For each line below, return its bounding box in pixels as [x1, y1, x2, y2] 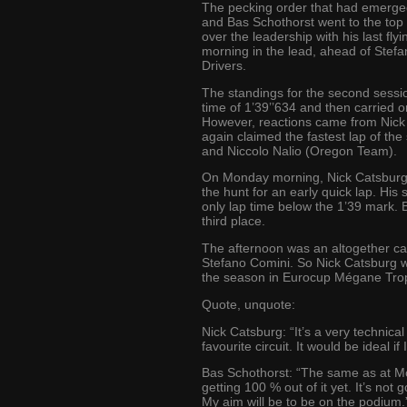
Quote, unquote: [202, 297, 295, 312]
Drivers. [202, 58, 246, 73]
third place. [202, 214, 265, 229]
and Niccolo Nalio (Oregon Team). [202, 144, 397, 158]
